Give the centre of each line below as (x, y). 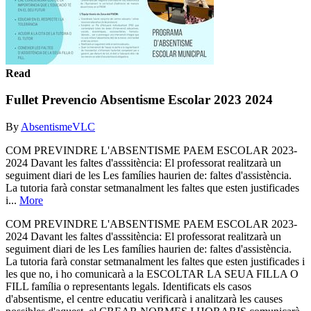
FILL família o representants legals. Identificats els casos (128, 286)
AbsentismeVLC (58, 126)
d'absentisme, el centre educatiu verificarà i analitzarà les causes (144, 299)
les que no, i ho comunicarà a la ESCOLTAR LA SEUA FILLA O (152, 274)
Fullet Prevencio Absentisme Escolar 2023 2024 (139, 100)
